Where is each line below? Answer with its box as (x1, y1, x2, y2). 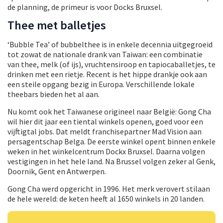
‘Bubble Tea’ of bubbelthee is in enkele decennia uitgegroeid (7, 39, 213, 50)
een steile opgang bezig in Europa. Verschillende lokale (7, 79, 195, 90)
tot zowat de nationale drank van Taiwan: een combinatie (7, 49, 203, 60)
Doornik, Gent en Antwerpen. (7, 166, 106, 177)
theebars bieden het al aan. (7, 89, 100, 100)
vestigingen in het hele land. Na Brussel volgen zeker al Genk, (7, 156, 216, 167)
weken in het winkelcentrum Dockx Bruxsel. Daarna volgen (7, 146, 205, 157)
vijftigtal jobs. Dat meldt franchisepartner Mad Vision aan (7, 126, 202, 137)
